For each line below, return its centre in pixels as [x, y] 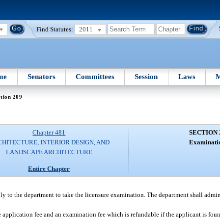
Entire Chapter [49, 168]
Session [146, 76]
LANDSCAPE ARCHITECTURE [49, 152]
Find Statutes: [55, 29]
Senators [41, 76]
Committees [95, 76]
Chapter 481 [49, 133]
